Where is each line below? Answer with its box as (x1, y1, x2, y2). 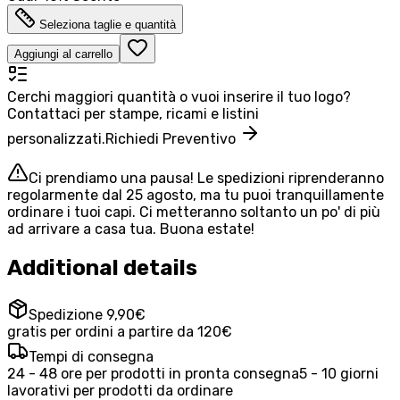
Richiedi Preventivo (105, 130, 239, 148)
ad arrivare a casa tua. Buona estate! (7, 221, 254, 238)
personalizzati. (7, 130, 105, 148)
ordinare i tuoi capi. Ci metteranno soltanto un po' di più (7, 204, 380, 221)
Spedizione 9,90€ (29, 306, 146, 324)
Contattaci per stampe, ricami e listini (7, 105, 259, 123)
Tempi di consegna (29, 348, 154, 366)
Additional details (7, 255, 197, 281)
